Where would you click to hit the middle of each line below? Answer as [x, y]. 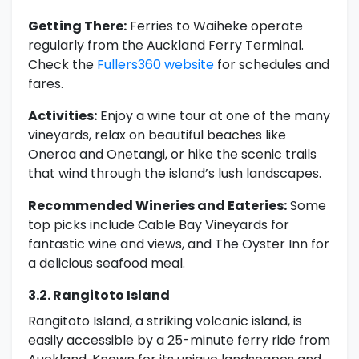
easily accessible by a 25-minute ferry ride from [179, 341]
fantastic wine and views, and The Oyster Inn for [179, 244]
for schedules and [272, 65]
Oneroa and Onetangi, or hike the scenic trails [172, 155]
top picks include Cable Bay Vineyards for [159, 225]
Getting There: [77, 26]
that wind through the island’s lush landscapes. [175, 174]
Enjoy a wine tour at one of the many [214, 116]
